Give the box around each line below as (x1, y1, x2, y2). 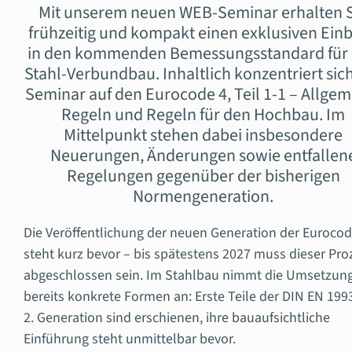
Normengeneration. (133, 183, 273, 209)
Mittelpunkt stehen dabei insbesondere (64, 122, 343, 148)
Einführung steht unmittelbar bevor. (23, 328, 236, 349)
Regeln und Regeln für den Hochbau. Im (61, 101, 345, 127)
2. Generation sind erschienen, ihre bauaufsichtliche (23, 307, 330, 328)
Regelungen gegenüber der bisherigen (66, 163, 340, 189)
